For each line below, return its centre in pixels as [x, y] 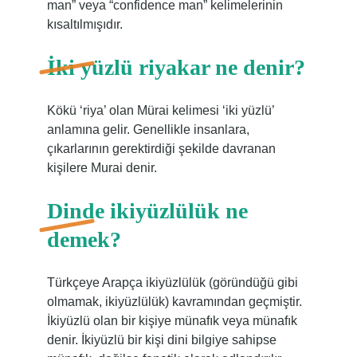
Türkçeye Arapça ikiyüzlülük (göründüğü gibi [172, 282]
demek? [84, 239]
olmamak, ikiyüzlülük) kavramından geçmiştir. [174, 302]
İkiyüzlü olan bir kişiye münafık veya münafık [172, 321]
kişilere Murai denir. [102, 168]
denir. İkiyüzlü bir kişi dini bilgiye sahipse [161, 340]
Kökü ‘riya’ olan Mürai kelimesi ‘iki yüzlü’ [160, 110]
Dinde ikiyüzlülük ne [147, 211]
